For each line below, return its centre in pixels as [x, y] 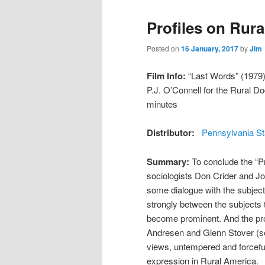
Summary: [169, 161]
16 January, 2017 [210, 49]
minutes [162, 104]
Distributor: [172, 133]
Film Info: [166, 75]
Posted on [164, 49]
